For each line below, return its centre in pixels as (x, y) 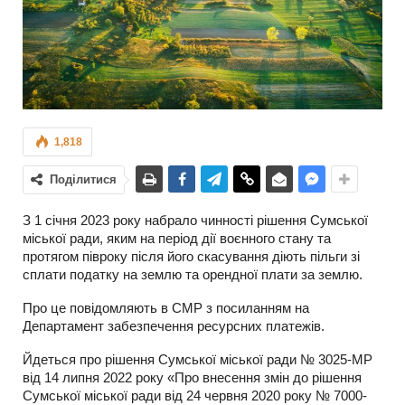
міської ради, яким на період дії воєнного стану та (177, 238)
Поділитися (83, 179)
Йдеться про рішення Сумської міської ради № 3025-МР (198, 359)
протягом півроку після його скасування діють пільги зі (191, 256)
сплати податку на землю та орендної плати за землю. (193, 274)
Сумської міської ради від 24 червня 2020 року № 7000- (195, 396)
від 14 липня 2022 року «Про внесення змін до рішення (192, 377)
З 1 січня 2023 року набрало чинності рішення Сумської (195, 220)
